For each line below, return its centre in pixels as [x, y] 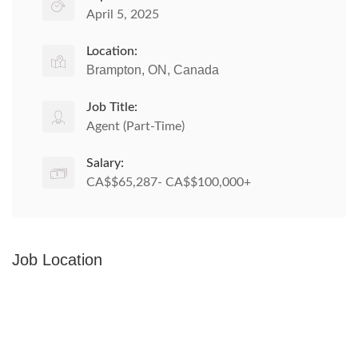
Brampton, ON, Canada [153, 70]
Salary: [105, 163]
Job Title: [112, 107]
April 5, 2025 [123, 14]
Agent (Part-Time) [135, 126]
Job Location [57, 260]
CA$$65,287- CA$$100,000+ [169, 182]
